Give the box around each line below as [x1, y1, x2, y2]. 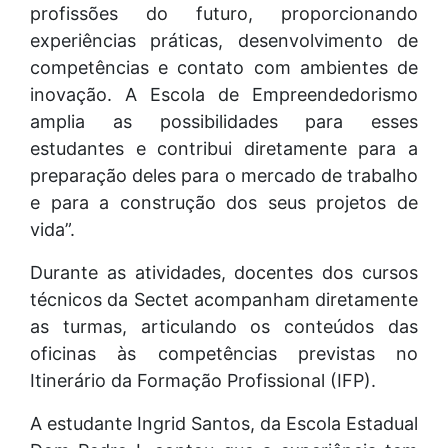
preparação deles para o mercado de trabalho [30, 164, 418, 186]
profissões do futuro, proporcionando [30, 2, 418, 24]
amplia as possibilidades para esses [30, 110, 418, 132]
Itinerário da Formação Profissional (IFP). [30, 369, 376, 391]
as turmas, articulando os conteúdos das [30, 315, 418, 337]
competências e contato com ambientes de [30, 56, 418, 78]
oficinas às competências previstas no [30, 342, 418, 364]
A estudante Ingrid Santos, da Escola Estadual [30, 412, 418, 434]
